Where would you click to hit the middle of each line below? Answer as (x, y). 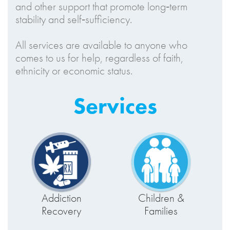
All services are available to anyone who (101, 45)
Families (161, 211)
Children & (161, 198)
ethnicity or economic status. (74, 71)
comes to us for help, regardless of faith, (99, 58)
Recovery (61, 211)
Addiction (61, 198)
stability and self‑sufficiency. (74, 19)
